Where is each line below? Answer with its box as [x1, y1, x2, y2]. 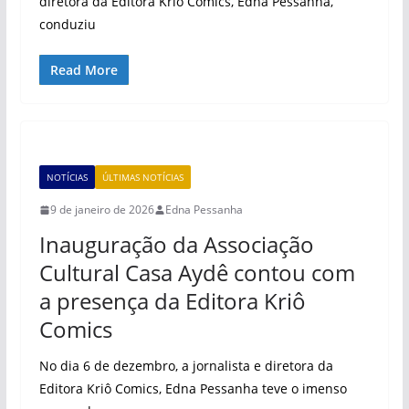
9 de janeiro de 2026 [49, 202, 154, 217]
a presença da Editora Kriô [38, 286, 306, 316]
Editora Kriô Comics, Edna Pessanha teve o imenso [38, 380, 347, 397]
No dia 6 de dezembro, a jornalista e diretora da [38, 357, 333, 374]
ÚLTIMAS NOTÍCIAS [101, 171, 184, 184]
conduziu [38, 16, 96, 33]
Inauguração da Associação [38, 229, 314, 259]
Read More [49, 61, 118, 79]
